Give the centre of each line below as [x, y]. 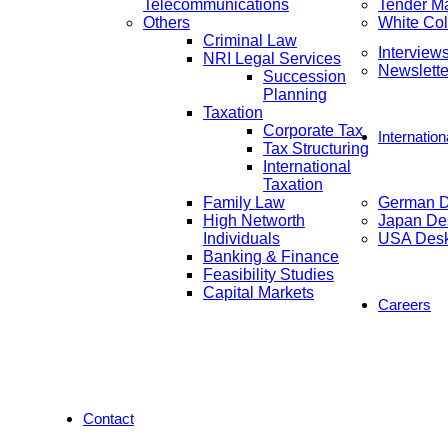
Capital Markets [258, 292]
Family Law [244, 202]
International [307, 166]
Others [166, 22]
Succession [304, 76]
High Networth [254, 220]
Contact [108, 418]
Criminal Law [250, 40]
